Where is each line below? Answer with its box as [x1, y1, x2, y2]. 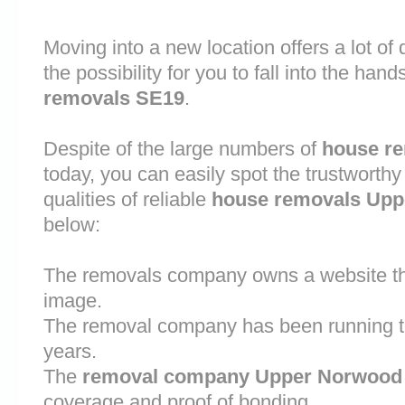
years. [43, 340, 97, 363]
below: [43, 213, 100, 236]
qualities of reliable [43, 188, 212, 211]
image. [43, 289, 102, 312]
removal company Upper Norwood [82, 365, 402, 388]
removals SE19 [43, 87, 184, 109]
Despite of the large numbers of [43, 137, 322, 160]
